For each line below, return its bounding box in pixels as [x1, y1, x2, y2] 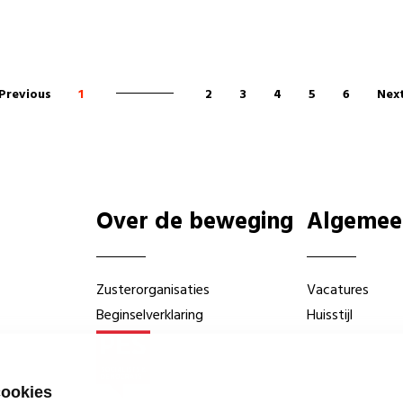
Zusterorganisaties [96, 278, 210, 302]
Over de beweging [96, 203, 294, 241]
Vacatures [306, 278, 369, 302]
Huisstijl [306, 303, 353, 327]
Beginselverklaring [96, 303, 204, 327]
